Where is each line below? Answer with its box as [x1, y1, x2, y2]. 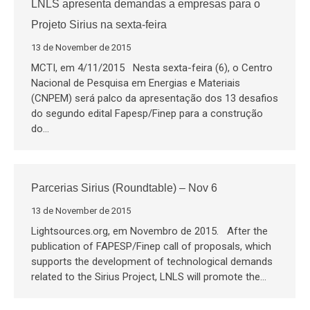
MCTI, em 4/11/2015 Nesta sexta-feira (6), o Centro [31, 62, 273, 74]
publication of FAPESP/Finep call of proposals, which [31, 240, 271, 253]
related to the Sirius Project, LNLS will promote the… [31, 271, 266, 283]
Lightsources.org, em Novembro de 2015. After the [31, 225, 268, 237]
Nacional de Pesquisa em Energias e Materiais [31, 77, 240, 89]
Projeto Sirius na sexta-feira [31, 19, 167, 30]
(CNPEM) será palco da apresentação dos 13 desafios [31, 92, 278, 104]
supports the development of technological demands [31, 255, 273, 268]
